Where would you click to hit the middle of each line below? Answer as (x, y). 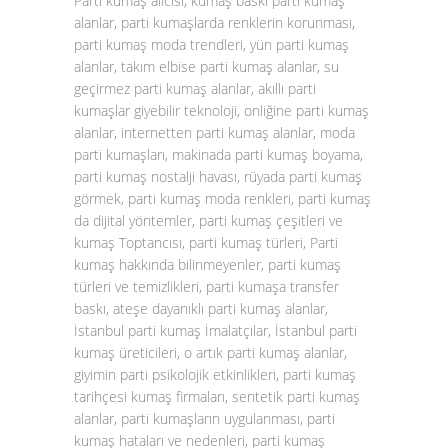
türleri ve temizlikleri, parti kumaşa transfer (206, 286)
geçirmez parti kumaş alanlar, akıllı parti (195, 88)
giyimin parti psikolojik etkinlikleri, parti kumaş (215, 374)
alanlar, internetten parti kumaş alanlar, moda (214, 132)
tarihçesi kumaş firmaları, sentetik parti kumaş (217, 396)
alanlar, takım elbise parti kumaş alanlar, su (206, 66)
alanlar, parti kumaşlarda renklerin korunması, (214, 22)
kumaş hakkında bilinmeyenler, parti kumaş (207, 264)
